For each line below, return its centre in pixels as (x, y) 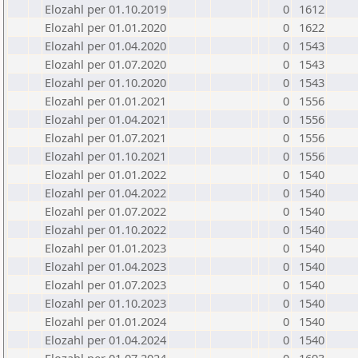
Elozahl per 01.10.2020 (105, 82)
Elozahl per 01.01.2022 (105, 174)
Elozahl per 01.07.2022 (105, 211)
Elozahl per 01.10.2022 (105, 229)
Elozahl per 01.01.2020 (105, 27)
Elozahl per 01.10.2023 (105, 303)
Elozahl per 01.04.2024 (105, 340)
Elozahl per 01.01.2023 (105, 248)
